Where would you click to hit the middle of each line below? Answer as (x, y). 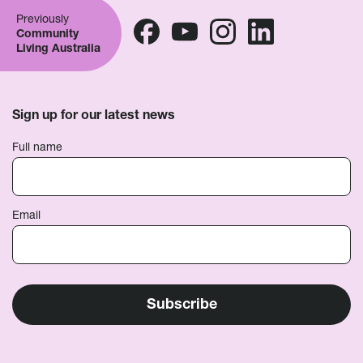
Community (47, 33)
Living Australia (58, 48)
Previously (43, 19)
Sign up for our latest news (94, 114)
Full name (37, 147)
